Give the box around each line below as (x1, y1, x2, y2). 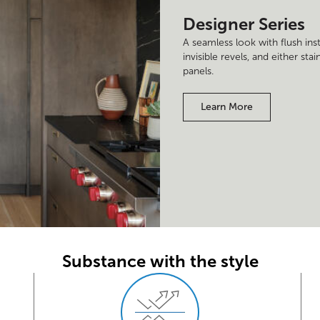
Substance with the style (61, 251, 259, 272)
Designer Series (183, 14, 305, 35)
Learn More (201, 101, 253, 114)
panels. (183, 65, 214, 78)
